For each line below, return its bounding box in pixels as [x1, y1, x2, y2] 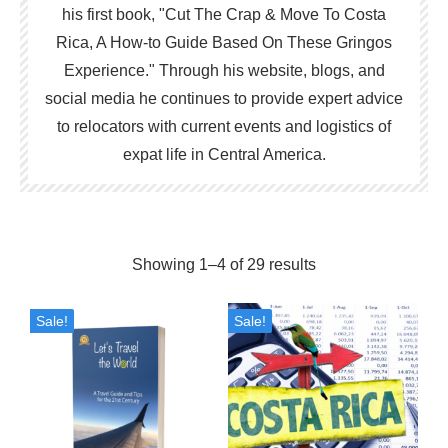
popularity [315, 344, 385, 362]
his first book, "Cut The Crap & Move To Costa [62, 5, 386, 23]
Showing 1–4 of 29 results [132, 255, 316, 273]
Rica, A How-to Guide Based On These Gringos [56, 33, 392, 51]
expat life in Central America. [122, 145, 326, 163]
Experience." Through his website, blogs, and [63, 61, 385, 79]
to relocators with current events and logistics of [57, 117, 391, 135]
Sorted [315, 254, 362, 272]
